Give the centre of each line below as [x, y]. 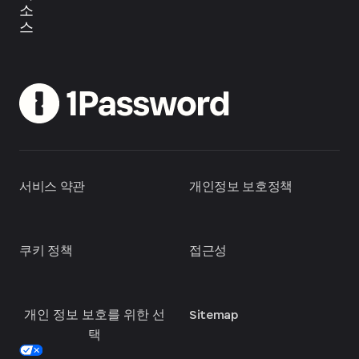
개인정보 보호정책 [241, 186]
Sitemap [214, 314]
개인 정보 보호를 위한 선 [95, 314]
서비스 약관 [52, 186]
